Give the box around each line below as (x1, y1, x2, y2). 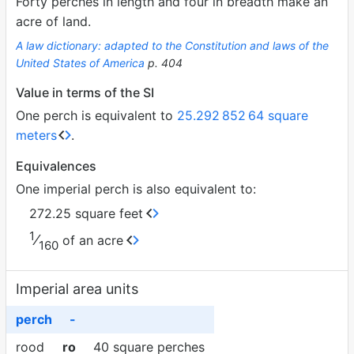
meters (16, 127, 57, 143)
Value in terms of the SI (16, 85, 154, 100)
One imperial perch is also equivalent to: (16, 181, 256, 197)
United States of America (16, 56, 145, 70)
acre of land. (16, 13, 91, 29)
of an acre (58, 232, 123, 248)
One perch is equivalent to (16, 107, 177, 123)
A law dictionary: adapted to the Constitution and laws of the (16, 39, 329, 52)
